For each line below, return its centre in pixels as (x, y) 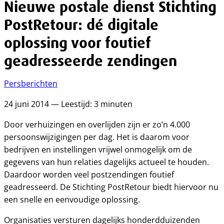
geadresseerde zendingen (90, 61)
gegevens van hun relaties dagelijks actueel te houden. (106, 162)
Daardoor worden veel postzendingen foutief (89, 174)
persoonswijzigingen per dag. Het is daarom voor (97, 137)
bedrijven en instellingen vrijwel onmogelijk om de (98, 149)
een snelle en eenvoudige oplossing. (72, 199)
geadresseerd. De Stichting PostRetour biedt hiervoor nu (111, 187)
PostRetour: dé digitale (81, 25)
